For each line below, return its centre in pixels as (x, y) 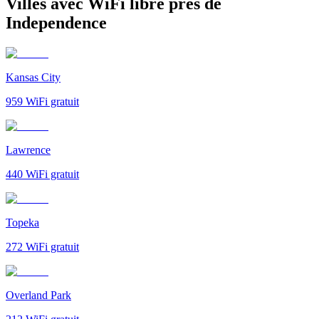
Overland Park (38, 295)
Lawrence (28, 150)
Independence (56, 22)
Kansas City (33, 77)
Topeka (22, 222)
